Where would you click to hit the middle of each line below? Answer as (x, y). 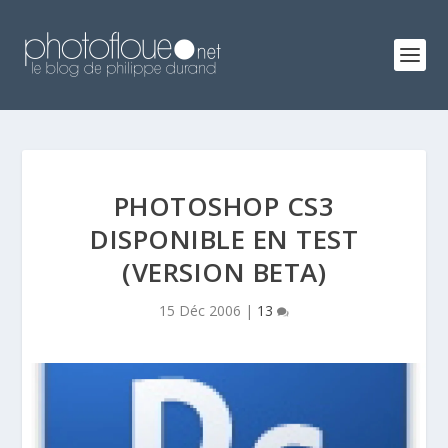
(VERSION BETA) (224, 272)
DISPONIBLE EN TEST (224, 239)
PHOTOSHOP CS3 (224, 206)
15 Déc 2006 (200, 310)
